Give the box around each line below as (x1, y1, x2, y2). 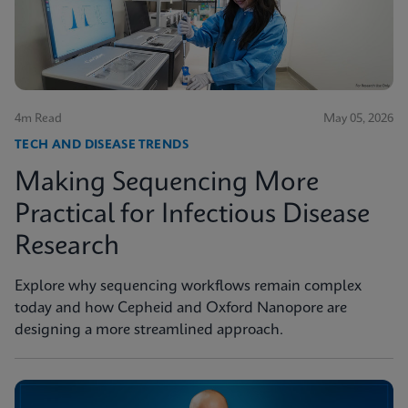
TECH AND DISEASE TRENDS (15, 138, 189, 151)
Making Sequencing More (15, 169, 319, 197)
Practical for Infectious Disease (15, 201, 370, 229)
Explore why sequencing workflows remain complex (15, 278, 362, 294)
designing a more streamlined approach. (15, 321, 283, 338)
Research (15, 233, 119, 260)
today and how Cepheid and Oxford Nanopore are (15, 300, 347, 316)
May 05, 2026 (323, 112, 393, 125)
